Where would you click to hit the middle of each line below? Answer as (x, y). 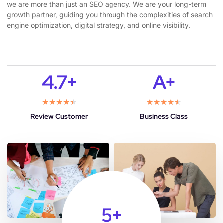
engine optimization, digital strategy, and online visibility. (99, 25)
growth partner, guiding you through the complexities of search (110, 15)
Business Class (164, 116)
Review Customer (59, 116)
